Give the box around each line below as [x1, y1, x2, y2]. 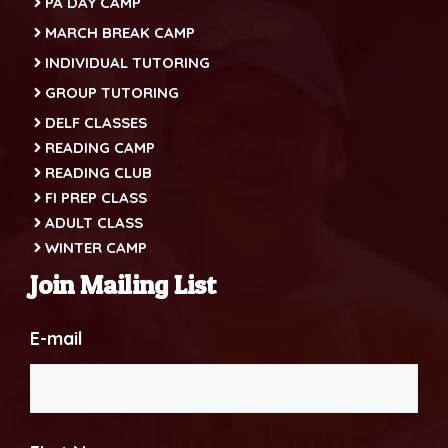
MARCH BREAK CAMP [45, 22, 195, 42]
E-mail [30, 326, 83, 350]
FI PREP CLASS [45, 187, 147, 207]
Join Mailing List [30, 268, 216, 300]
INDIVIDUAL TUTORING [45, 52, 210, 72]
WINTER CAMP [45, 237, 147, 257]
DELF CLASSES [45, 112, 147, 132]
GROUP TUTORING [45, 82, 179, 102]
